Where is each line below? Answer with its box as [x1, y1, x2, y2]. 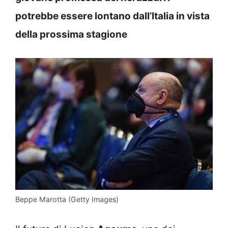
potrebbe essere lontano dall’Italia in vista [15, 10, 210, 22]
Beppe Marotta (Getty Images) [15, 194, 119, 204]
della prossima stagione [15, 28, 127, 40]
